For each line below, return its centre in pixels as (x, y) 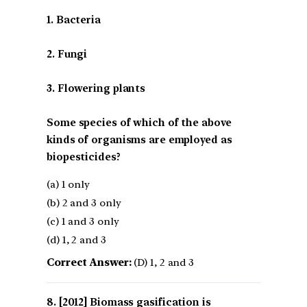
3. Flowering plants (96, 89)
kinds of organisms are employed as (139, 140)
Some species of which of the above (139, 123)
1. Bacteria (74, 20)
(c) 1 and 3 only (83, 222)
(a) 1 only (68, 185)
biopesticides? (84, 157)
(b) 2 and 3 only (84, 203)
